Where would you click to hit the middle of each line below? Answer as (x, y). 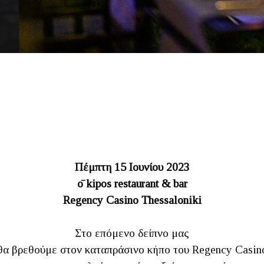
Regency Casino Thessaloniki (132, 200)
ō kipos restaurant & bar (132, 184)
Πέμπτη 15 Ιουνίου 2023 (132, 167)
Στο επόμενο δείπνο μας (132, 233)
